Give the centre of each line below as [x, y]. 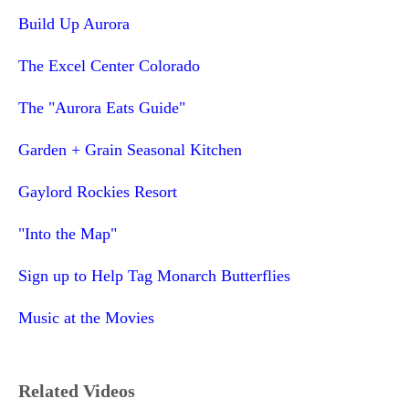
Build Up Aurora [74, 23]
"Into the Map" [68, 233]
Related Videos [77, 391]
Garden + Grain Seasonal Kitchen [130, 149]
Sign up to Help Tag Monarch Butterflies [154, 275]
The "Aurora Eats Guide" [102, 107]
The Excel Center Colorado [109, 65]
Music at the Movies [86, 317]
